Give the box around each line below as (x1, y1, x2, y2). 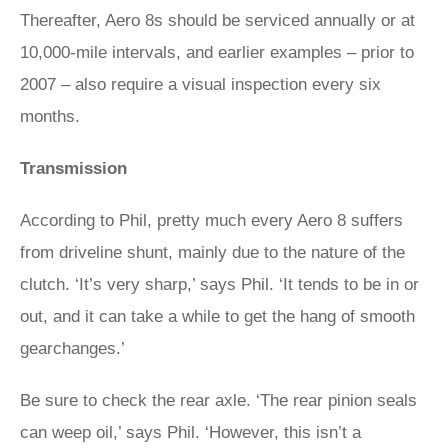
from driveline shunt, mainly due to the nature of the (20, 243, 405, 262)
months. (20, 107, 80, 126)
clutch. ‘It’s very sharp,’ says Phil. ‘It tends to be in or (20, 275, 419, 294)
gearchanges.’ (20, 339, 125, 358)
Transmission (20, 159, 127, 178)
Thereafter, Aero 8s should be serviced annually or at (20, 11, 415, 30)
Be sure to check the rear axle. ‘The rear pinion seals (20, 391, 417, 410)
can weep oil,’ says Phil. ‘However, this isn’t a (20, 423, 361, 442)
